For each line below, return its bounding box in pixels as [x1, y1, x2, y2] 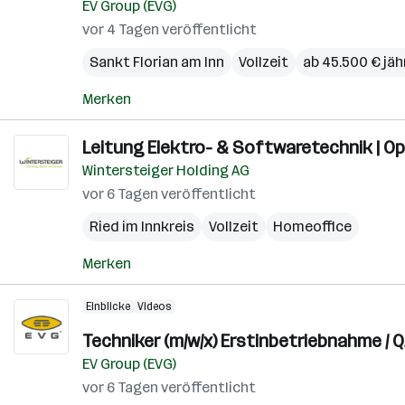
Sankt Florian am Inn [89, 53, 224, 71]
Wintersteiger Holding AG [82, 162, 250, 179]
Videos [137, 300, 172, 313]
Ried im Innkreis [89, 218, 194, 235]
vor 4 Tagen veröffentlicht [82, 21, 257, 38]
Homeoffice [273, 218, 352, 235]
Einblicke [86, 300, 130, 313]
